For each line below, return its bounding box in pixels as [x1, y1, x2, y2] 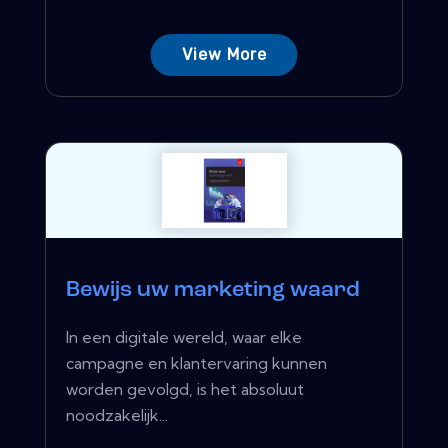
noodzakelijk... [66, 404, 168, 425]
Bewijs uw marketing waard [66, 278, 360, 302]
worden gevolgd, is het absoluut [66, 378, 304, 399]
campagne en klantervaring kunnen [66, 352, 327, 373]
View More [181, 44, 267, 64]
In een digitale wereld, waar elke [66, 326, 302, 347]
